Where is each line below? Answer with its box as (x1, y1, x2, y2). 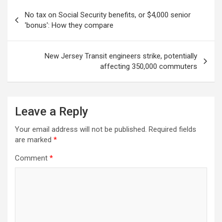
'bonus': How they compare (25, 20, 113, 30)
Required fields (149, 124, 196, 134)
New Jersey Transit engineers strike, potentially (45, 51, 197, 60)
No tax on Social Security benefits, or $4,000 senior (25, 10, 191, 19)
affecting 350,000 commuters (100, 61, 197, 71)
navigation (7, 15, 65, 30)
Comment (15, 153, 50, 163)
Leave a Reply (15, 104, 88, 118)
